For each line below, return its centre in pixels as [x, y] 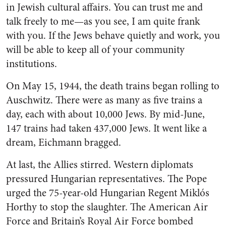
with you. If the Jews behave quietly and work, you [113, 36]
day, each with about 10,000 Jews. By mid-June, [105, 114]
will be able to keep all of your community [95, 50]
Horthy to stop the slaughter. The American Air [107, 207]
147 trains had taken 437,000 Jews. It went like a [106, 128]
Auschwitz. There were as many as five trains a [104, 100]
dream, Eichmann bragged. [64, 143]
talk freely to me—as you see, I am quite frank [103, 21]
